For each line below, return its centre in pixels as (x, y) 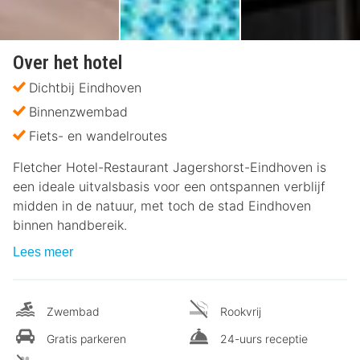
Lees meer (43, 252)
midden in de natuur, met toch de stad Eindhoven (162, 206)
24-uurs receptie (264, 339)
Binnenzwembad (78, 112)
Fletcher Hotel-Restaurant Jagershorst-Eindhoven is (170, 168)
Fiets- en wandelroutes (98, 136)
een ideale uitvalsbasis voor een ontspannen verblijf (169, 187)
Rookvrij (241, 312)
